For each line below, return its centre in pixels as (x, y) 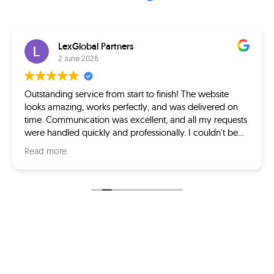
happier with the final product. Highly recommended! (130, 145)
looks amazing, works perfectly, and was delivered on (131, 107)
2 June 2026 (78, 58)
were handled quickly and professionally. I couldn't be (131, 132)
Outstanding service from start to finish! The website (127, 94)
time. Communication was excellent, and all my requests (136, 120)
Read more (46, 151)
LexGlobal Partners (96, 46)
